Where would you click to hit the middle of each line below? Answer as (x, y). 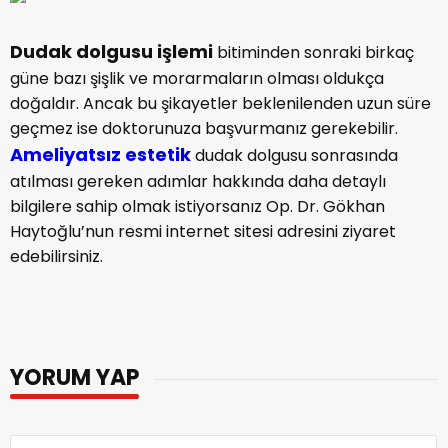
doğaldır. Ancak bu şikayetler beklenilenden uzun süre (220, 103)
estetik (158, 154)
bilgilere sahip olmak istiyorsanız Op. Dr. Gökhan (197, 206)
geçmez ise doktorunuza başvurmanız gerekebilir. (204, 128)
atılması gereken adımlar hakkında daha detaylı (198, 181)
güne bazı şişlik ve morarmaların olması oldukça (197, 78)
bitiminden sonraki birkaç (313, 52)
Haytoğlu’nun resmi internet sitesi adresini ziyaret (203, 231)
